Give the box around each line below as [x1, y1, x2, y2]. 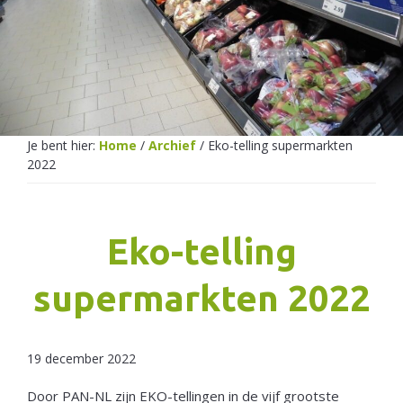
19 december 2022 [27, 349, 136, 367]
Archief [148, 136, 196, 154]
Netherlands [18, 31, 129, 56]
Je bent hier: [27, 136, 99, 154]
